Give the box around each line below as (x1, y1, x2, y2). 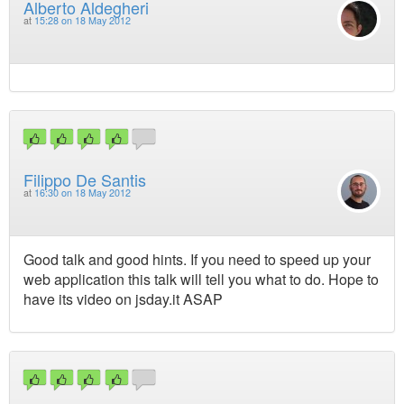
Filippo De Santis (23, 167, 146, 191)
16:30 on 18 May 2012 (34, 185, 131, 199)
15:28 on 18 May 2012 (34, 13, 131, 27)
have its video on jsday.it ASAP (23, 288, 223, 309)
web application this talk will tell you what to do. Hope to (23, 268, 379, 289)
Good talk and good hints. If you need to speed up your (23, 248, 371, 270)
